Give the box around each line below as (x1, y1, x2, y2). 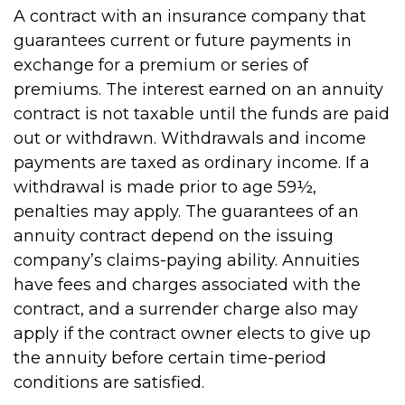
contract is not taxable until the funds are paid (14, 104, 390, 124)
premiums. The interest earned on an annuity (14, 80, 383, 99)
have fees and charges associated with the (14, 275, 361, 295)
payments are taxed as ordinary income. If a (14, 153, 370, 173)
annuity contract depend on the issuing (14, 226, 334, 246)
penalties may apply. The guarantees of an (14, 202, 359, 221)
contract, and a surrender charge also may (14, 299, 358, 319)
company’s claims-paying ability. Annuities (14, 250, 360, 270)
